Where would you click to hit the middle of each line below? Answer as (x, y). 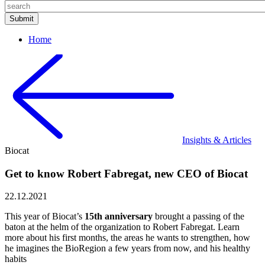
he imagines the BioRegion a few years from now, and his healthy (127, 248)
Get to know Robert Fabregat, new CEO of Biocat (126, 173)
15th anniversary (119, 216)
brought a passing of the (198, 216)
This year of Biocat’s (45, 216)
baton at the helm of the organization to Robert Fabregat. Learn (122, 227)
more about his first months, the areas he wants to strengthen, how (127, 238)
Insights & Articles (217, 140)
